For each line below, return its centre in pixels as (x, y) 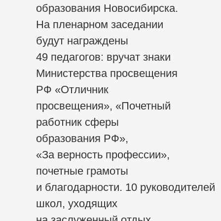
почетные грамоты (82, 171)
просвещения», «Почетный (103, 106)
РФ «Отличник (72, 89)
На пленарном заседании (99, 24)
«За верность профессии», (103, 154)
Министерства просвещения (107, 73)
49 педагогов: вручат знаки (103, 57)
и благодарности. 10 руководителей (125, 187)
